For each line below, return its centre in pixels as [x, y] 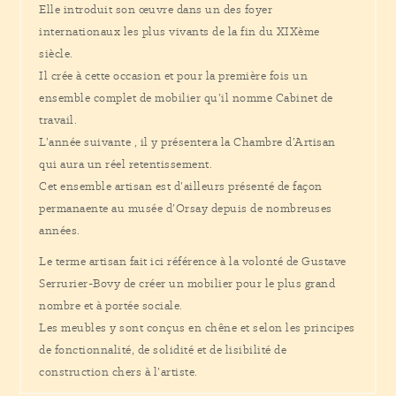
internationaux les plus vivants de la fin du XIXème [179, 31]
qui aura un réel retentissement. [126, 164]
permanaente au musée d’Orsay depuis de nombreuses [186, 208]
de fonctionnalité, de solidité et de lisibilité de [163, 350]
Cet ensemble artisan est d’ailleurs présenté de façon [181, 186]
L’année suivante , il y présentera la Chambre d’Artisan [187, 142]
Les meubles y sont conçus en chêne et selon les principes [197, 327]
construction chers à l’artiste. [118, 372]
